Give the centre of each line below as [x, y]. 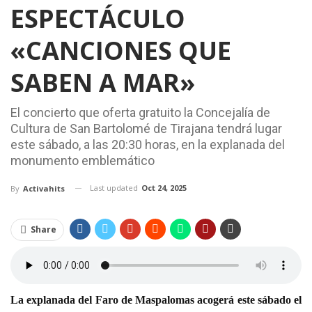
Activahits [44, 188]
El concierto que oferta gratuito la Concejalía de [140, 112]
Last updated [115, 187]
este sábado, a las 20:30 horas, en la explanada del [148, 144]
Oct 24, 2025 [164, 187]
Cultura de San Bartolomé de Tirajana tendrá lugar [146, 128]
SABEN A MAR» [103, 82]
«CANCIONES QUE [121, 50]
